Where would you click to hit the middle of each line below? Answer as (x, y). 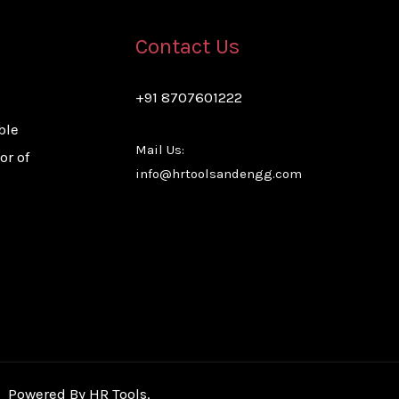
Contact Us (187, 47)
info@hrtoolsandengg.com (218, 174)
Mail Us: (159, 150)
